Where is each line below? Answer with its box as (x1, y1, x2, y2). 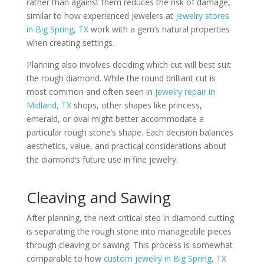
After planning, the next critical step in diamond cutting (26, 212, 234, 223)
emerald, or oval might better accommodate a (26, 113, 204, 124)
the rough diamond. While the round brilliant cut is (26, 72, 216, 84)
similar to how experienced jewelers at (26, 10, 176, 21)
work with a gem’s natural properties (88, 24, 230, 35)
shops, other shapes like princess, (71, 100, 202, 111)
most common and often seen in (26, 86, 155, 97)
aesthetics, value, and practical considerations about (26, 140, 226, 151)
